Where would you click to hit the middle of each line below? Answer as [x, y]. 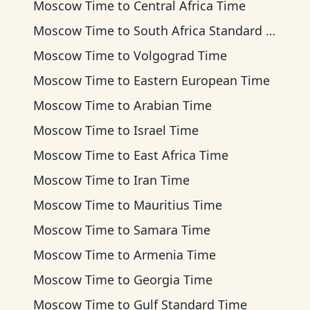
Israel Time [166, 130]
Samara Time [172, 230]
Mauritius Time [178, 205]
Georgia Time [173, 280]
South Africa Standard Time [200, 30]
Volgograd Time [180, 55]
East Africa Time [181, 155]
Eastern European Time [202, 80]
